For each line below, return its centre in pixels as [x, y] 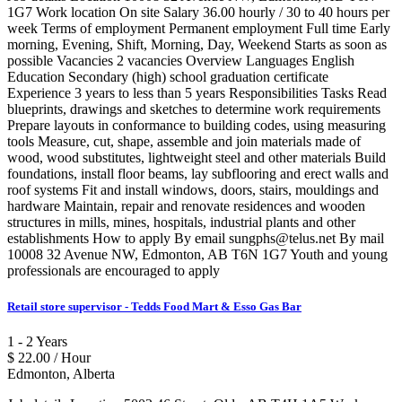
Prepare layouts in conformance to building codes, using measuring [197, 126]
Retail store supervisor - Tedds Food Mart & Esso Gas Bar [154, 306]
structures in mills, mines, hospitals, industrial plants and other [181, 223]
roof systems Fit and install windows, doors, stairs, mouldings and [193, 190]
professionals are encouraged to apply [114, 271]
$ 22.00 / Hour [49, 357]
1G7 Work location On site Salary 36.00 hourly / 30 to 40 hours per [198, 13]
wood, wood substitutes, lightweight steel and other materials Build [197, 158]
